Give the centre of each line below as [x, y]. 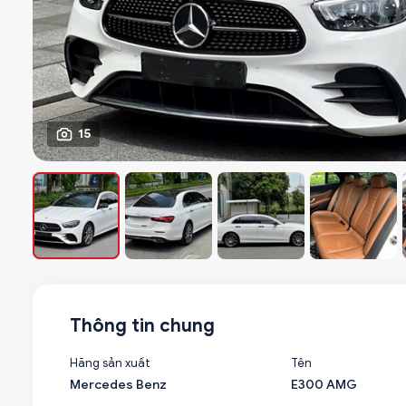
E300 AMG [324, 385]
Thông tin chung [142, 326]
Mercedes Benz [118, 385]
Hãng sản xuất [110, 363]
